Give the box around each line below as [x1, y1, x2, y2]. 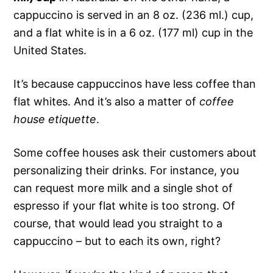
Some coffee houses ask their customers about [13, 146, 257, 159]
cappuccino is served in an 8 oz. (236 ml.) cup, [13, 8, 254, 21]
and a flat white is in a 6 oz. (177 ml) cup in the [13, 26, 253, 39]
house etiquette [13, 112, 97, 126]
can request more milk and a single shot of [13, 181, 233, 194]
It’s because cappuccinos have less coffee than [13, 77, 257, 90]
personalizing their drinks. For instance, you [13, 163, 239, 177]
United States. [13, 43, 87, 57]
